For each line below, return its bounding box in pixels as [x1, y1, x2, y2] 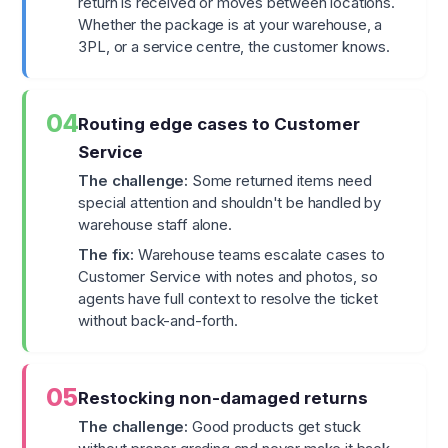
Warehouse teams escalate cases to [134, 245, 385, 265]
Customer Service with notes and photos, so [78, 267, 378, 287]
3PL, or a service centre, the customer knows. [78, 37, 390, 57]
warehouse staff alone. [78, 215, 232, 235]
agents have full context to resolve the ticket [78, 289, 378, 309]
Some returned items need [188, 171, 372, 191]
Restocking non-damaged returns [78, 388, 369, 409]
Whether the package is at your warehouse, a [78, 15, 383, 35]
